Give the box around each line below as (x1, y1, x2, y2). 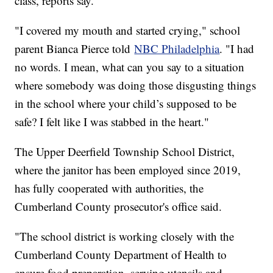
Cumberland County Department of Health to (15, 247, 227, 263)
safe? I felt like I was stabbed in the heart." (15, 114, 210, 130)
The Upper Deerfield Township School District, (15, 144, 235, 160)
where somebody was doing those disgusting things (15, 77, 257, 93)
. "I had (219, 41, 255, 57)
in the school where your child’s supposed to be (15, 96, 237, 112)
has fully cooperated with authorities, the (15, 180, 204, 196)
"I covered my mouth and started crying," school (15, 23, 241, 38)
